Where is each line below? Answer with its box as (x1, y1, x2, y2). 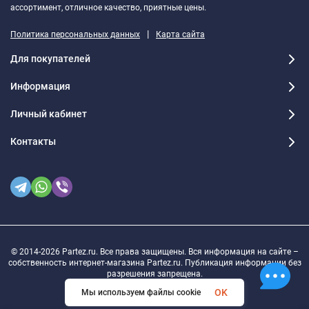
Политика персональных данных (10, 29, 140, 39)
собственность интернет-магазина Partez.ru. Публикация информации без (8, 257, 301, 268)
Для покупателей (10, 53, 90, 65)
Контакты (10, 136, 56, 148)
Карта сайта (156, 29, 205, 39)
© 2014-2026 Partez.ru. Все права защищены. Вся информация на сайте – (10, 246, 299, 257)
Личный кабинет (10, 108, 87, 120)
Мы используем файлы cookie (81, 288, 201, 297)
